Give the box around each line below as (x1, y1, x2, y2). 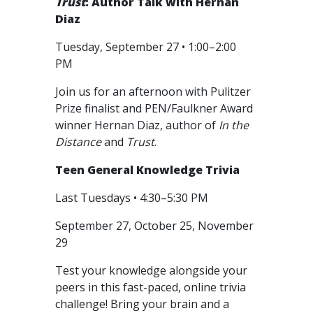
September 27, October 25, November (55, 218, 254, 233)
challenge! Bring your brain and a (55, 296, 229, 312)
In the (216, 117, 249, 133)
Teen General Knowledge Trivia (55, 162, 240, 177)
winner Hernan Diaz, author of (55, 117, 216, 133)
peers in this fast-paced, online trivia (55, 279, 246, 295)
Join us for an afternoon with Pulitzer (55, 84, 251, 99)
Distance (55, 134, 101, 150)
